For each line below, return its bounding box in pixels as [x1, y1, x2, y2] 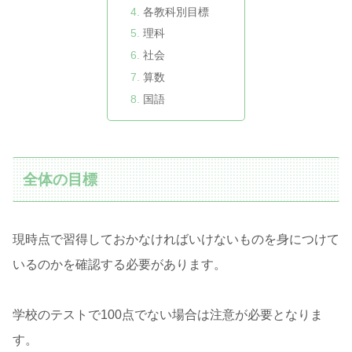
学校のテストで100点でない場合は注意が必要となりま [13, 308, 323, 322]
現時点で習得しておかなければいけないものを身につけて [13, 233, 339, 247]
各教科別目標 [143, 5, 210, 18]
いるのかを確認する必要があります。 [13, 258, 226, 272]
